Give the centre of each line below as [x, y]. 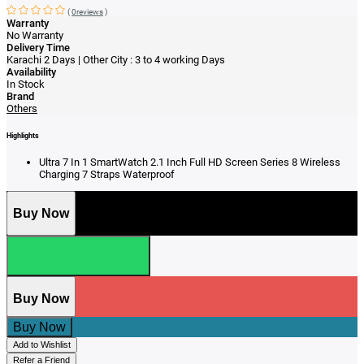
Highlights [23, 135]
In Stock [26, 84]
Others [22, 109]
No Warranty [35, 36]
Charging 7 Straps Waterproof [107, 174]
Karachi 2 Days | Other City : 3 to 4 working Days [116, 60]
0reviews [87, 12]
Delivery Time [38, 48]
